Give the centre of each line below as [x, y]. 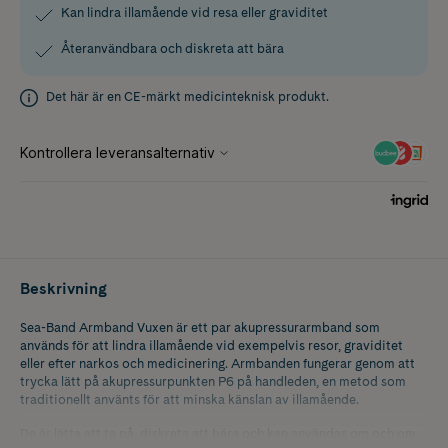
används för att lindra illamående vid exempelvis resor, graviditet [211, 345]
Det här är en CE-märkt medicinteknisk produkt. [187, 96]
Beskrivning [63, 288]
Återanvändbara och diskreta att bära [172, 48]
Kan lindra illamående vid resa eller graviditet [194, 12]
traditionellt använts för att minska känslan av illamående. [189, 399]
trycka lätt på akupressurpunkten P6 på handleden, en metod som [213, 381]
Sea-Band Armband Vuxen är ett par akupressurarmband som [200, 327]
